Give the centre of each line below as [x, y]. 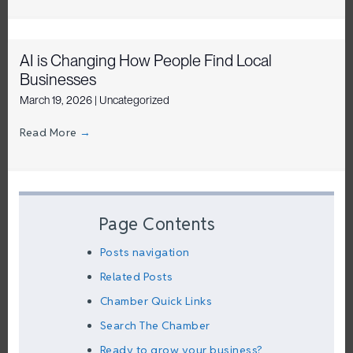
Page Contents [156, 224]
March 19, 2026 [57, 100]
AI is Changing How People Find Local [146, 60]
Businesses [58, 79]
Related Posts [136, 277]
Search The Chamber [155, 326]
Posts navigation [145, 253]
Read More [50, 132]
